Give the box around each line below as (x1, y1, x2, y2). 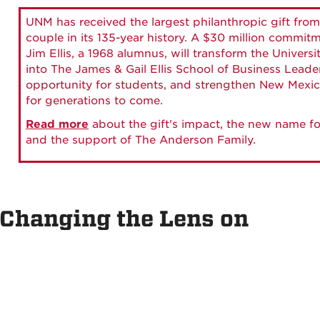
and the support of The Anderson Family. (26, 134, 256, 146)
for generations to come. (26, 94, 163, 107)
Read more (26, 118, 89, 131)
